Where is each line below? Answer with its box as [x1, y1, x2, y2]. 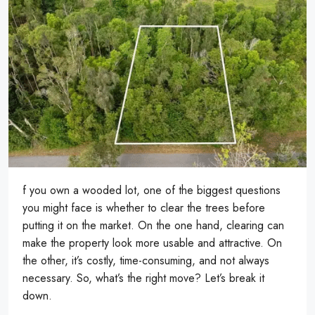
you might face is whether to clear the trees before [22, 199, 265, 216]
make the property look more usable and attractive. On [22, 234, 282, 251]
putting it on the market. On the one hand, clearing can [22, 217, 284, 233]
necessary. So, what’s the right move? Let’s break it [22, 269, 264, 286]
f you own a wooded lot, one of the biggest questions [22, 181, 281, 198]
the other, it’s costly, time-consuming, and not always [22, 252, 269, 269]
